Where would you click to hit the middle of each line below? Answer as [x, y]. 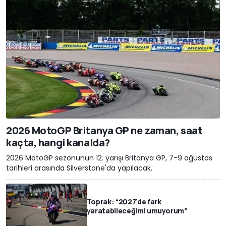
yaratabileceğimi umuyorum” [137, 210]
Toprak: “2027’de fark [124, 201]
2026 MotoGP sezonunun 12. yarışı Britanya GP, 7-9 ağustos [109, 158]
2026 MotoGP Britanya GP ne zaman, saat [104, 130]
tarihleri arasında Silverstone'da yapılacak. [79, 168]
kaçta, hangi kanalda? [58, 142]
